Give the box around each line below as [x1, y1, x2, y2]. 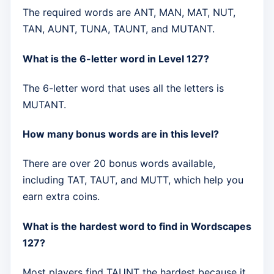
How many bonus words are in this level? [23, 128, 219, 141]
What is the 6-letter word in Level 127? [23, 52, 209, 65]
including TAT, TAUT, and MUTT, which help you [23, 174, 243, 187]
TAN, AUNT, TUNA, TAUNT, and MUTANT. [23, 23, 215, 35]
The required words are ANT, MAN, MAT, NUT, [23, 6, 235, 19]
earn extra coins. [23, 190, 100, 203]
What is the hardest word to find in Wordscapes [23, 220, 251, 232]
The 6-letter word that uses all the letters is [23, 81, 224, 94]
